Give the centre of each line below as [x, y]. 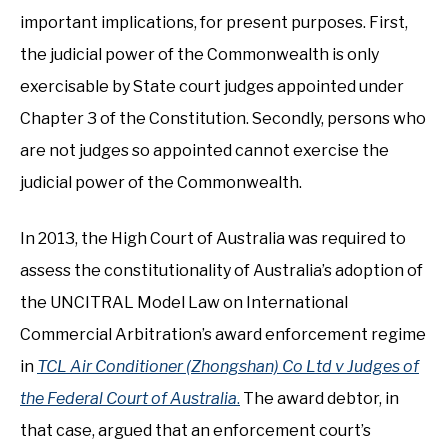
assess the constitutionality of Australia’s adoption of [221, 270]
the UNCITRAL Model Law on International [184, 302]
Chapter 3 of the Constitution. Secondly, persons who [223, 118]
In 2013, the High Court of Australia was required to [213, 238]
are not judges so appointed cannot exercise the [204, 150]
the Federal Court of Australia [128, 398]
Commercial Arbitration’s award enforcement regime [223, 334]
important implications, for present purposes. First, [214, 22]
